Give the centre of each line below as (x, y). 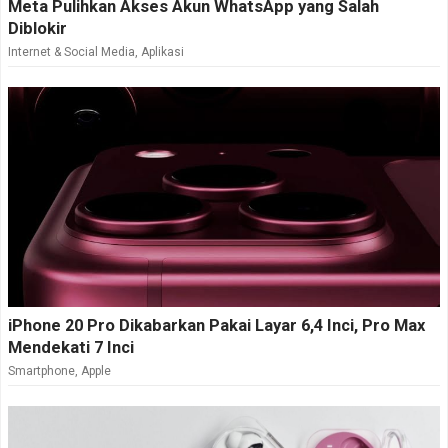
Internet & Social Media (71, 51)
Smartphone (41, 370)
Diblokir (37, 28)
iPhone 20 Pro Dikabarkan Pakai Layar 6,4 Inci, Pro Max (216, 325)
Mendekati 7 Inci (71, 347)
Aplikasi (162, 51)
